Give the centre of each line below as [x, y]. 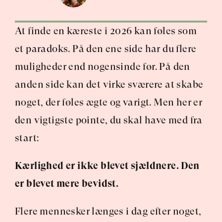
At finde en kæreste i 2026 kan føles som [106, 31]
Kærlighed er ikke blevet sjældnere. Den [107, 166]
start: [27, 138]
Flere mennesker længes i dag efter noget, [108, 211]
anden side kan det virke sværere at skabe [109, 84]
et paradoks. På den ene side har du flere [106, 49]
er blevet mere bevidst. [67, 184]
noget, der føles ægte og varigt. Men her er [109, 102]
